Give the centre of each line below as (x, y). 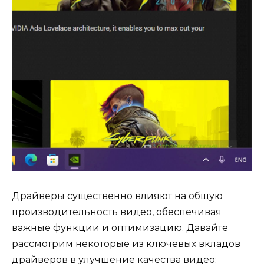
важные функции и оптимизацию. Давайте (120, 227)
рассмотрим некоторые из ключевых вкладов (126, 243)
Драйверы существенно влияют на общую (117, 196)
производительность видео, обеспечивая (117, 212)
